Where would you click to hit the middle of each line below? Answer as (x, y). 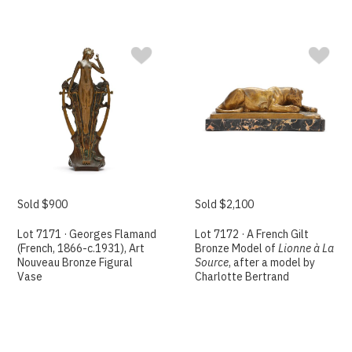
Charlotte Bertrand (242, 276)
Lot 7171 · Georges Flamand (87, 234)
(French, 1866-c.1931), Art (81, 248)
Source (212, 262)
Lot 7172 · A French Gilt (252, 234)
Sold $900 (43, 204)
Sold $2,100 (225, 204)
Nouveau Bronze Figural (75, 262)
